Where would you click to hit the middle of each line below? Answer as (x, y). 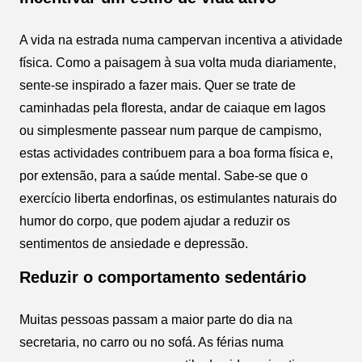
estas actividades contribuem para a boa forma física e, (176, 153)
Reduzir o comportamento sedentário (163, 277)
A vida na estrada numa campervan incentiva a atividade (181, 40)
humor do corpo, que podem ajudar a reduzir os (155, 221)
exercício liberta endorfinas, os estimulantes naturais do (178, 198)
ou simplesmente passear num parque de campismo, (170, 130)
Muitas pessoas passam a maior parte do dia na (156, 319)
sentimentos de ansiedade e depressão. (134, 243)
